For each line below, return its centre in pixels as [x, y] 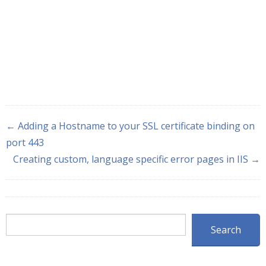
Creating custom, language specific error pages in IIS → [137, 159]
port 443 [25, 143]
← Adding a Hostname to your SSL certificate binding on [130, 126]
